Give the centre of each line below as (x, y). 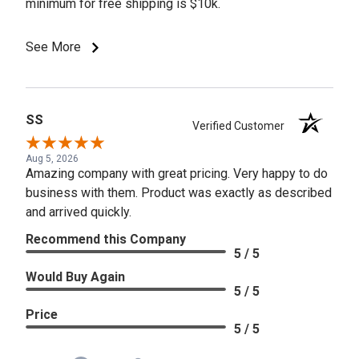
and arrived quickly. (79, 212)
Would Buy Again (75, 277)
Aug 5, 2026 (52, 159)
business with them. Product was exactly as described (179, 193)
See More (55, 47)
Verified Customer (242, 126)
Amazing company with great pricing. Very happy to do (177, 174)
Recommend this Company (106, 240)
